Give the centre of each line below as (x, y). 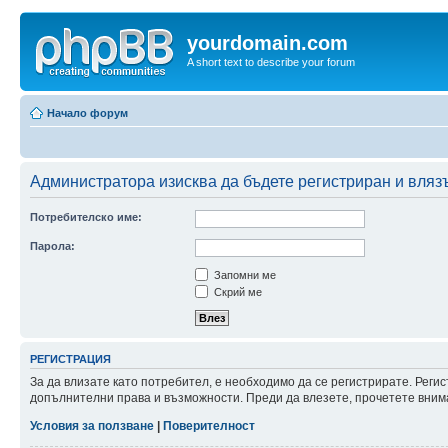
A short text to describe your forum (271, 62)
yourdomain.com (267, 43)
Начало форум (87, 112)
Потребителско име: (86, 216)
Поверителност (209, 426)
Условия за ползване (92, 426)
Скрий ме (236, 291)
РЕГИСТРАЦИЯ (70, 358)
